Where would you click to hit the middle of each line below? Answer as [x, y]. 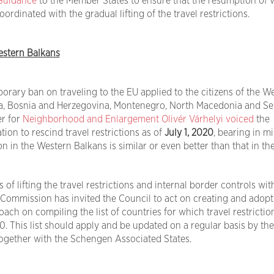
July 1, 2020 [189, 133]
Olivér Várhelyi [192, 120]
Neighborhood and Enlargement [91, 120]
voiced [239, 120]
